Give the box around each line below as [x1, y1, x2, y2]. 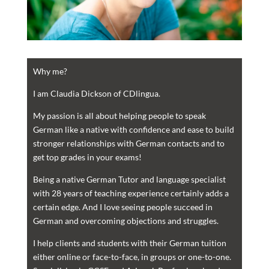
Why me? [32, 65, 67, 76]
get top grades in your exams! [32, 151, 142, 162]
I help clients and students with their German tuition [32, 237, 226, 248]
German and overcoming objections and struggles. [32, 215, 219, 226]
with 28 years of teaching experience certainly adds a [32, 187, 229, 198]
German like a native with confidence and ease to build [32, 124, 234, 134]
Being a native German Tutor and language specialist [32, 174, 226, 184]
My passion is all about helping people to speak [32, 110, 206, 121]
